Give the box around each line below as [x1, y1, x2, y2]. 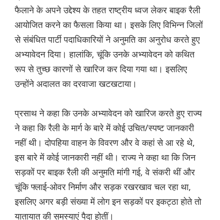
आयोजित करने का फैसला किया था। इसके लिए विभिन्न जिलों [15, 19, 203, 31]
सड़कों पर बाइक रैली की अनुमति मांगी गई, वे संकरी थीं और [15, 166, 195, 178]
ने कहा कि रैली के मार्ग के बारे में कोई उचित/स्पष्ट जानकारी [15, 122, 194, 134]
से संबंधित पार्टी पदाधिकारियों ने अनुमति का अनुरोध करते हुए [15, 33, 200, 46]
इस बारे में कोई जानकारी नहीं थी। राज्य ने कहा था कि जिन [15, 151, 195, 164]
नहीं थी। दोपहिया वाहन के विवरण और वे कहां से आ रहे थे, [15, 137, 195, 149]
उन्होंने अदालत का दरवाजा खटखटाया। [15, 78, 137, 90]
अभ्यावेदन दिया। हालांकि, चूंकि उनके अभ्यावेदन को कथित [15, 48, 194, 60]
